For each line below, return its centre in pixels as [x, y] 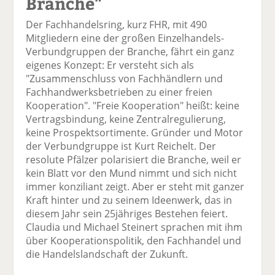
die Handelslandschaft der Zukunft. [107, 254]
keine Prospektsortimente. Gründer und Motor [135, 133]
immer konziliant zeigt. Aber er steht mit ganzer [135, 187]
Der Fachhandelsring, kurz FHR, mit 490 [117, 25]
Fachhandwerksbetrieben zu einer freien [119, 92]
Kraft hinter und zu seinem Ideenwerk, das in [129, 200]
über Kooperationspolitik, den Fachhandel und [134, 241]
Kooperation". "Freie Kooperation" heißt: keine [133, 106]
